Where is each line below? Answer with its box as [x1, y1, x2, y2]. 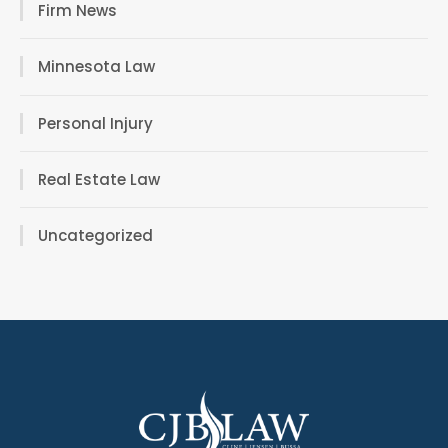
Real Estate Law [38, 168, 160, 190]
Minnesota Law [38, 56, 155, 78]
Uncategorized [38, 225, 153, 247]
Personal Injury [38, 112, 153, 134]
